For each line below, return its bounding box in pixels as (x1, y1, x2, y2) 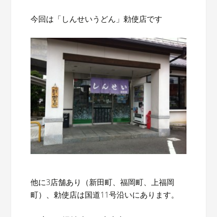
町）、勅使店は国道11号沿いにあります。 (31, 189, 179, 200)
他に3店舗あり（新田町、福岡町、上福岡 (31, 176, 175, 187)
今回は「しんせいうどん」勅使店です (31, 14, 163, 24)
